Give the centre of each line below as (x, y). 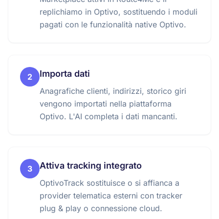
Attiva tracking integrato (91, 165)
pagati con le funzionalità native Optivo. (113, 24)
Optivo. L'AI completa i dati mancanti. (109, 116)
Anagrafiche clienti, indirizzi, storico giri (113, 91)
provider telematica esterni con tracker (111, 196)
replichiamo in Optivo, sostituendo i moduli (119, 12)
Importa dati (65, 74)
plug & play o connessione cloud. (101, 208)
